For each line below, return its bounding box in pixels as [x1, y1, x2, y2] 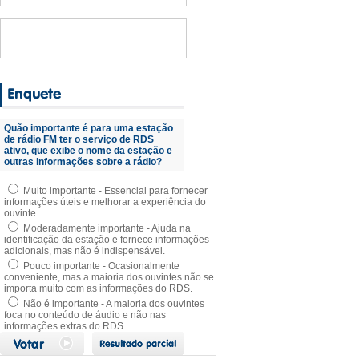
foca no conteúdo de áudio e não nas [4, 309, 166, 321]
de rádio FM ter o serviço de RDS [4, 134, 154, 145]
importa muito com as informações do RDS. [4, 283, 192, 294]
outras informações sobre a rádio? [4, 156, 162, 167]
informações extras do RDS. [4, 321, 126, 332]
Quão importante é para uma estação [4, 123, 173, 134]
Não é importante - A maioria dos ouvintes [21, 298, 204, 309]
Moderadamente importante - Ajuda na [21, 223, 191, 234]
